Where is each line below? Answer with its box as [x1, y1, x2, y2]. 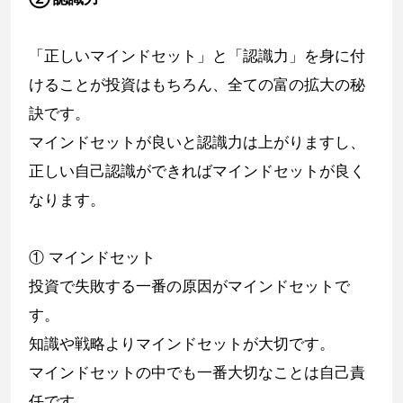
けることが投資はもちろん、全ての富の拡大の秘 [29, 75, 365, 94]
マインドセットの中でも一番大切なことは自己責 [29, 363, 365, 381]
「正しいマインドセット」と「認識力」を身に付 [29, 46, 365, 65]
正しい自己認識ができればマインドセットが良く [29, 161, 365, 180]
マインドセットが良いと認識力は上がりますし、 [29, 132, 365, 151]
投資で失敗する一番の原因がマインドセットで [29, 276, 350, 295]
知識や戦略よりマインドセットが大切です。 [29, 334, 335, 353]
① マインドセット [29, 247, 156, 266]
